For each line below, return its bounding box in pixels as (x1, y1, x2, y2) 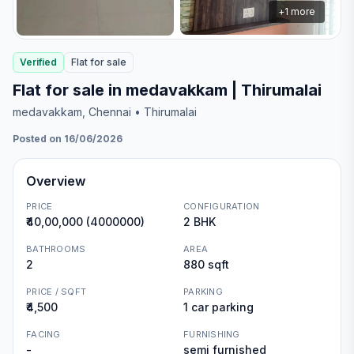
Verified (20, 56, 57, 68)
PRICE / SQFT (26, 286, 87, 297)
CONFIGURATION (183, 201, 260, 212)
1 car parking (183, 300, 254, 314)
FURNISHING (183, 329, 240, 340)
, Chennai (82, 105, 131, 119)
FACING (26, 329, 61, 340)
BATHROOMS (26, 243, 86, 254)
